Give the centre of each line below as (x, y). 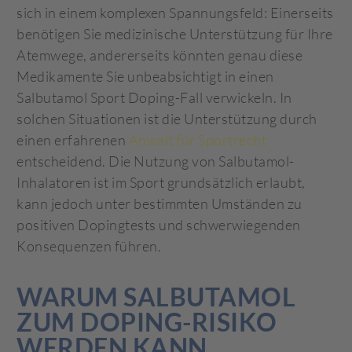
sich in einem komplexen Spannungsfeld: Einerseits (175, 13)
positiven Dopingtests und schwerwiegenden (159, 225)
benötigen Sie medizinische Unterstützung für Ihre (175, 34)
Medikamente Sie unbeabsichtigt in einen (145, 77)
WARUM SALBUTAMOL (156, 296)
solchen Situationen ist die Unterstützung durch (167, 119)
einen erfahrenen (73, 140)
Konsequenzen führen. (89, 246)
